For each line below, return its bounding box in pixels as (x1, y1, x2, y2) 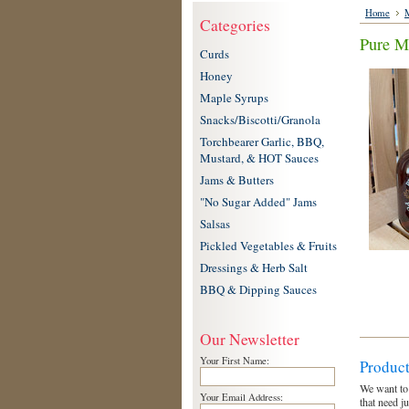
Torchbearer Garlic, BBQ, (200, 133, 324, 150)
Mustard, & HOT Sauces (200, 150, 319, 166)
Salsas (200, 215, 230, 232)
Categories (200, 15, 270, 36)
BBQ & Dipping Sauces (200, 281, 317, 298)
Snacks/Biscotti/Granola (200, 111, 320, 128)
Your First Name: (200, 354, 269, 367)
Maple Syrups (200, 89, 268, 106)
